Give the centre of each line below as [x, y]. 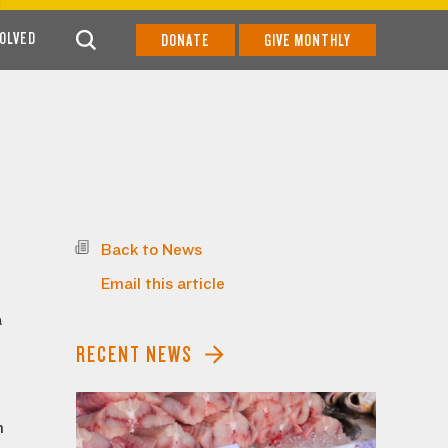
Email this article [163, 284]
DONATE [185, 40]
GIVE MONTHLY [307, 40]
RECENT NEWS [134, 354]
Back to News [151, 250]
